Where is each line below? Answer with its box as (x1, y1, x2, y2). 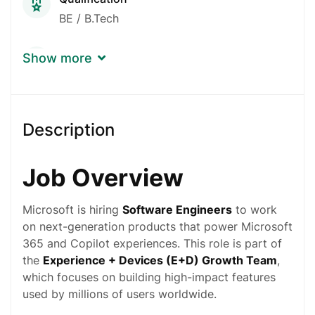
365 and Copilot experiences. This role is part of (22, 236, 282, 250)
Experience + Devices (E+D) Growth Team (43, 252, 277, 267)
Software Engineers (122, 202, 232, 217)
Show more (22, 50, 92, 65)
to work (232, 202, 277, 217)
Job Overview (22, 162, 184, 192)
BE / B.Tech (59, 11, 119, 25)
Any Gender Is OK (59, 123, 153, 138)
